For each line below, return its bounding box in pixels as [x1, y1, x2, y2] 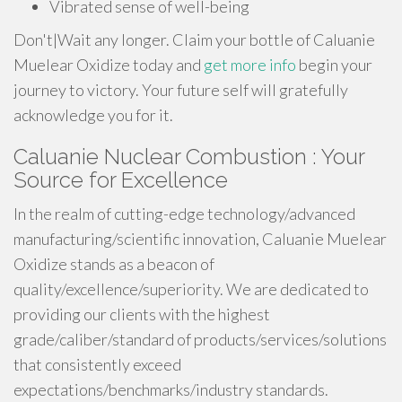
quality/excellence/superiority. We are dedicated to [13, 279, 369, 299]
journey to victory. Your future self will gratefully [13, 80, 348, 100]
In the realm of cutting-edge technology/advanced [13, 204, 355, 223]
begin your [296, 55, 372, 74]
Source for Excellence [13, 167, 228, 193]
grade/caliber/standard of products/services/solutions [13, 329, 387, 349]
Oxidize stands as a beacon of [13, 254, 214, 274]
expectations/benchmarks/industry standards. [13, 380, 328, 399]
